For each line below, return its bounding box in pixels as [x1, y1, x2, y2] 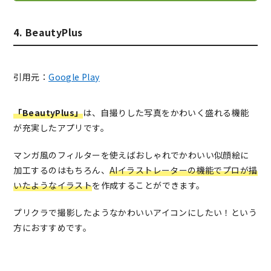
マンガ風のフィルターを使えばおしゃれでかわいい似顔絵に [13, 149, 249, 162]
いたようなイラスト [13, 179, 93, 192]
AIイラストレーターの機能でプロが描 [109, 164, 258, 177]
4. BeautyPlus [13, 25, 83, 40]
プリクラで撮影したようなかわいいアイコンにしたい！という [13, 206, 258, 219]
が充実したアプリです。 [13, 122, 109, 134]
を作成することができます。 [92, 179, 205, 192]
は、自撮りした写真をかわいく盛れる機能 [83, 106, 249, 119]
